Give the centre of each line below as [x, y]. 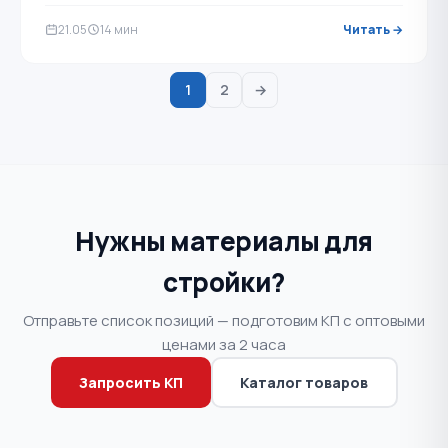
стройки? [224, 282]
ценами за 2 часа [224, 344]
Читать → [373, 29]
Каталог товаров [304, 382]
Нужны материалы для [224, 241]
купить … [73, 19]
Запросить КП [130, 382]
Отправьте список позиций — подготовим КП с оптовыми [224, 320]
